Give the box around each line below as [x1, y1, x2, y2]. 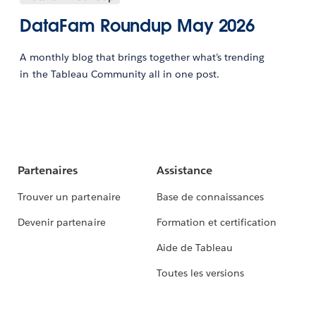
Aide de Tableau [156, 241, 233, 255]
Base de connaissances [156, 190, 265, 204]
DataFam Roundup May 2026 [20, 15, 255, 37]
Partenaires [18, 163, 78, 178]
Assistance [156, 163, 212, 178]
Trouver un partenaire [18, 190, 121, 204]
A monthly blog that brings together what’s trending [20, 51, 265, 64]
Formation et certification [156, 216, 277, 229]
